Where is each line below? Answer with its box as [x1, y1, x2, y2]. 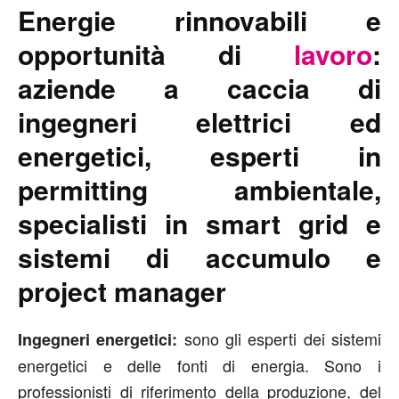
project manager [18, 272, 226, 311]
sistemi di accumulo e [18, 238, 381, 277]
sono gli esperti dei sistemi [183, 327, 382, 351]
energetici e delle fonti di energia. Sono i [18, 354, 381, 378]
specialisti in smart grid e [18, 204, 381, 243]
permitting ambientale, [18, 170, 381, 209]
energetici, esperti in [18, 136, 381, 175]
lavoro [294, 35, 372, 74]
